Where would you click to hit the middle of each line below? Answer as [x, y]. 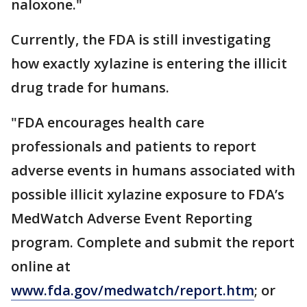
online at [41, 266]
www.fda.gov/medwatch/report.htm [133, 290]
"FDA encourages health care [108, 122]
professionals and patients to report [134, 146]
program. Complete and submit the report [153, 242]
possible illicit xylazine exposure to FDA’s [148, 194]
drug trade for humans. [92, 87]
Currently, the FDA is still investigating [141, 39]
